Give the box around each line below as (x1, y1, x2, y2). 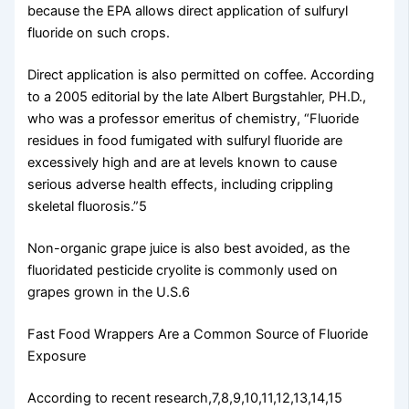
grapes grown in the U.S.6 (27, 284, 191, 301)
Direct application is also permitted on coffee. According (27, 67, 375, 84)
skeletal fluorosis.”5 (27, 198, 148, 215)
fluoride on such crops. (27, 25, 171, 42)
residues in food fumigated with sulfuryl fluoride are (27, 132, 343, 150)
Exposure (27, 348, 87, 365)
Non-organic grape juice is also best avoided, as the (27, 240, 351, 257)
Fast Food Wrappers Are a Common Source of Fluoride (27, 326, 369, 343)
